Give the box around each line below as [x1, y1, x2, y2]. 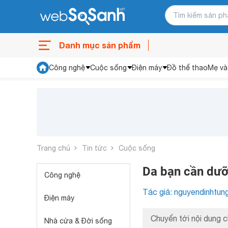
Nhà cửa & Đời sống [44, 217, 112, 225]
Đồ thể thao [167, 64, 208, 72]
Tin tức [82, 144, 107, 152]
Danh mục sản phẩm [59, 40, 140, 50]
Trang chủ [37, 144, 70, 152]
